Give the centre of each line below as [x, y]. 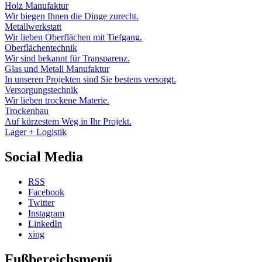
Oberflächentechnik [41, 48]
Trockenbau [27, 111]
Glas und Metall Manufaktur [57, 69]
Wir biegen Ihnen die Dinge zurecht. [72, 16]
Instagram [46, 213]
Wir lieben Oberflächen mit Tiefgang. [73, 37]
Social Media [44, 157]
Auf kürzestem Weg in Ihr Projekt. [68, 122]
